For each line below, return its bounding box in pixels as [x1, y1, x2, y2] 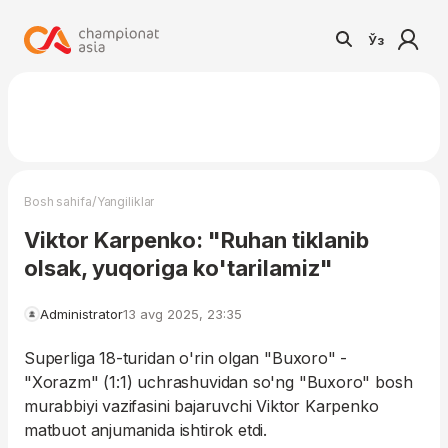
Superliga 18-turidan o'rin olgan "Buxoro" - [24, 348, 348, 368]
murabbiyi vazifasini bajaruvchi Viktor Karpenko [24, 396, 379, 416]
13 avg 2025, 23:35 [123, 306, 242, 322]
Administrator [40, 306, 123, 322]
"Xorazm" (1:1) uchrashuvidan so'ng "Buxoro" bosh [24, 372, 413, 392]
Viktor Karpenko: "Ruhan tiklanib [24, 227, 369, 253]
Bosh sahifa [24, 194, 92, 209]
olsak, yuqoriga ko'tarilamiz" [24, 255, 333, 281]
